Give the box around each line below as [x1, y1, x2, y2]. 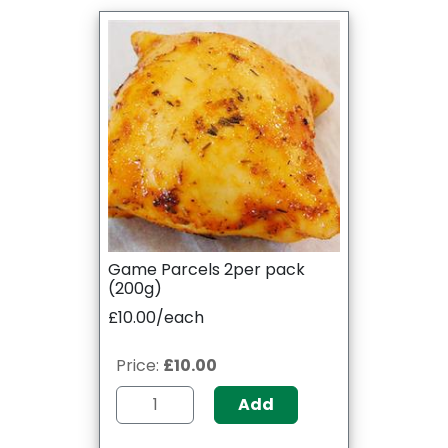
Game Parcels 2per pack [108, 257, 305, 281]
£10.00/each [108, 305, 204, 329]
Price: [116, 353, 163, 377]
